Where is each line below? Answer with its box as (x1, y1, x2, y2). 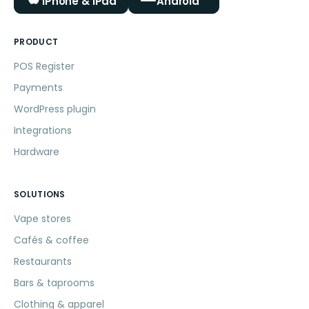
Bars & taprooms (14, 275, 94, 290)
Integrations (14, 123, 72, 137)
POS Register (14, 59, 74, 73)
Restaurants (14, 254, 72, 268)
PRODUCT (14, 35, 59, 48)
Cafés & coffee (14, 232, 89, 247)
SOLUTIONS (14, 188, 66, 200)
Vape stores (14, 211, 71, 226)
